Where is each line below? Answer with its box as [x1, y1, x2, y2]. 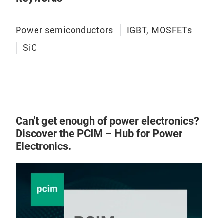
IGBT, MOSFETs [127, 25, 193, 36]
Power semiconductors [16, 25, 113, 36]
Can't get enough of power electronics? [16, 115, 199, 127]
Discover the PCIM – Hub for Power [16, 127, 182, 140]
